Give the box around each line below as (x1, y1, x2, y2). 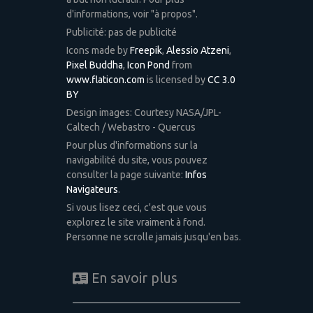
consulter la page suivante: (66, 168, 185, 180)
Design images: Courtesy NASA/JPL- (66, 106, 221, 118)
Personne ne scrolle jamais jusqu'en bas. (66, 231, 241, 242)
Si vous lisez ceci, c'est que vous (66, 201, 207, 213)
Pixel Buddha (66, 59, 123, 71)
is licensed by (144, 73, 208, 85)
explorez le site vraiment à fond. (66, 216, 205, 228)
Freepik (129, 44, 162, 56)
